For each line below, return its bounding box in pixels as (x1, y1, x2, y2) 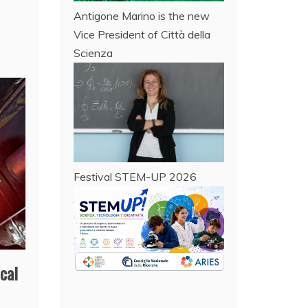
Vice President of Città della (74, 27, 211, 41)
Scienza (74, 45, 113, 60)
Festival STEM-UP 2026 (74, 170, 197, 184)
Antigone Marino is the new (74, 8, 210, 23)
